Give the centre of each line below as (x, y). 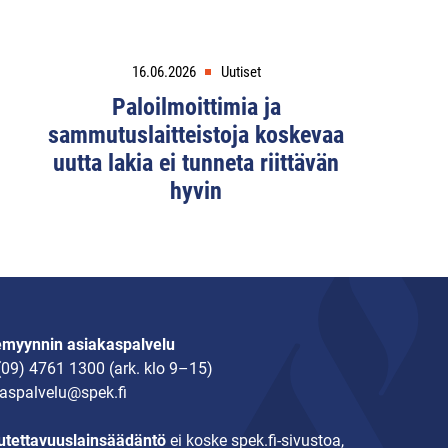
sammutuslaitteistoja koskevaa (196, 135)
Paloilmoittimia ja (196, 107)
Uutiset (240, 72)
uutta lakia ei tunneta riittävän (196, 163)
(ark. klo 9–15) (158, 369)
